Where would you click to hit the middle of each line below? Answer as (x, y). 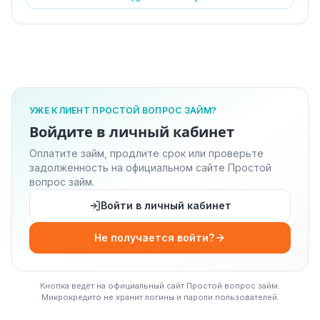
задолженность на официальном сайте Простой (150, 168)
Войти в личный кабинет (166, 206)
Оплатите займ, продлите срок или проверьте (146, 154)
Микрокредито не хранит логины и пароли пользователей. (160, 297)
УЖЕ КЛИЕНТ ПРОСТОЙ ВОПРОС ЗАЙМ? (123, 111)
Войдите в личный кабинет (132, 132)
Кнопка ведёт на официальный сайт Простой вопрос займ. (160, 286)
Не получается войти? (154, 238)
